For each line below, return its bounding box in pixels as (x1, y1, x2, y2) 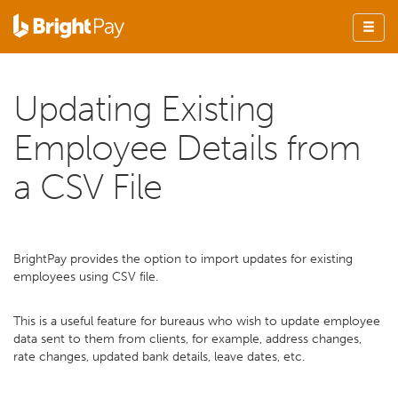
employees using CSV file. (13, 269, 165, 284)
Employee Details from (13, 126, 361, 169)
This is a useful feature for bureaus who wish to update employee (13, 314, 380, 329)
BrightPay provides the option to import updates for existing (13, 251, 353, 267)
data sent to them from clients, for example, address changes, (13, 331, 362, 346)
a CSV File (13, 165, 162, 208)
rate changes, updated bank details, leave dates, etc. (13, 349, 305, 364)
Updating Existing (13, 87, 275, 130)
